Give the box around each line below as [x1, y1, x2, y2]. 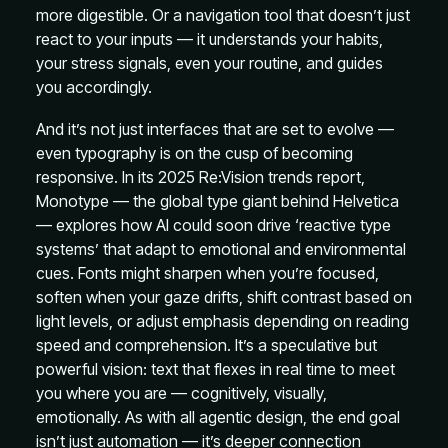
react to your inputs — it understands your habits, [36, 29, 383, 49]
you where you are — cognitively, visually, [36, 383, 327, 403]
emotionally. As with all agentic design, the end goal [36, 407, 400, 427]
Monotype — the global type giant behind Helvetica [36, 191, 399, 211]
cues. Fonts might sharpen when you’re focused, [36, 263, 379, 283]
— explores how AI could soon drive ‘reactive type [36, 215, 391, 235]
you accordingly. [36, 77, 152, 97]
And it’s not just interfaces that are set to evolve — [36, 119, 394, 139]
